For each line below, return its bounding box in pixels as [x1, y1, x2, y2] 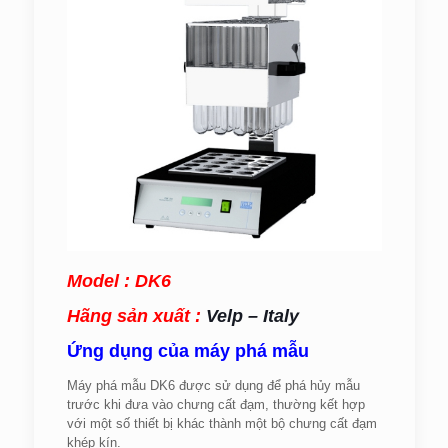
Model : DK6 [66, 271, 171, 291]
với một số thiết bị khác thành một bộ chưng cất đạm [66, 416, 377, 431]
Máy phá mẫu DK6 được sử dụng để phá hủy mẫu [66, 378, 360, 393]
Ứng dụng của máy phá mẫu [66, 341, 309, 361]
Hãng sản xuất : [66, 306, 201, 326]
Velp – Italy [205, 306, 299, 326]
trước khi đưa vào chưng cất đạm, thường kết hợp [66, 397, 365, 412]
